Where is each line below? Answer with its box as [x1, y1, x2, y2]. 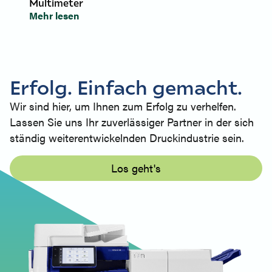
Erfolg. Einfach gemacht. [10, 74, 242, 100]
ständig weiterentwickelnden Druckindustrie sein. [10, 130, 244, 146]
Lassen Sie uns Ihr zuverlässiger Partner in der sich [10, 114, 254, 130]
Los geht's [111, 160, 161, 176]
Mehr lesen [29, 8, 79, 23]
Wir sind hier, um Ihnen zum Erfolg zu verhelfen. [10, 98, 236, 114]
